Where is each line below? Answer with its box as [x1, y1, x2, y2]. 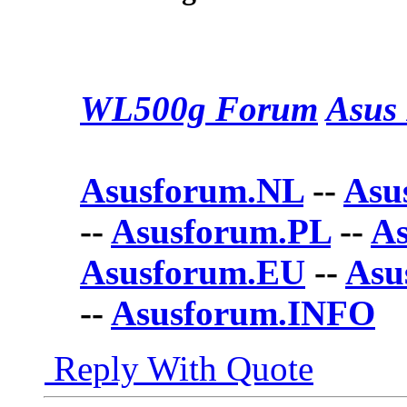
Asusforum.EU [80, 253, 305, 293]
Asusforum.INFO [111, 293, 375, 333]
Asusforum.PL [111, 212, 331, 252]
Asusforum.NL [80, 171, 303, 211]
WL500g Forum [80, 89, 318, 129]
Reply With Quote [45, 349, 313, 389]
